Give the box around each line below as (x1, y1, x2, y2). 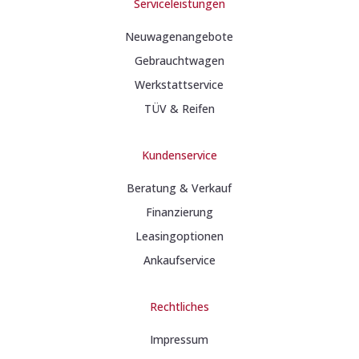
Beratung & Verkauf (127, 179, 232, 196)
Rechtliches (149, 298, 209, 314)
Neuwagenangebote (125, 28, 234, 44)
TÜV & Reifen (143, 100, 215, 116)
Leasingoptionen (135, 228, 224, 244)
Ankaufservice (143, 252, 216, 268)
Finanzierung (145, 204, 213, 220)
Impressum (150, 331, 209, 347)
